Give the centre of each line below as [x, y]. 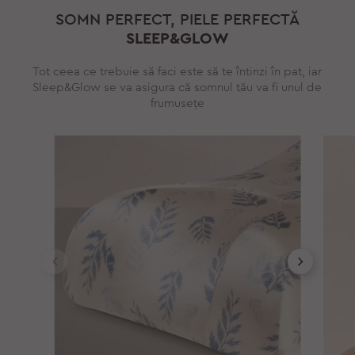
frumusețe [177, 103]
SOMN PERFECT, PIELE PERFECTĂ [177, 19]
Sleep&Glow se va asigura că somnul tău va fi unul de [177, 87]
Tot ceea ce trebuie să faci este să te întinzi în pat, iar [177, 71]
